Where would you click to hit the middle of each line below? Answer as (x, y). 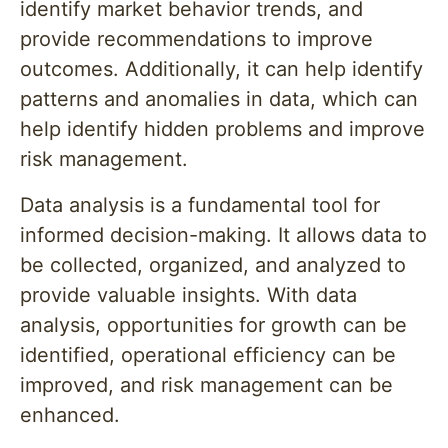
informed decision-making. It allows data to (223, 235)
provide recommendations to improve (196, 39)
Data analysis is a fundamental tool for (200, 205)
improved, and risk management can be (206, 385)
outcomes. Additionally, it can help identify (221, 69)
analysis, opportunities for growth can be (213, 325)
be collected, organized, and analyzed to (213, 265)
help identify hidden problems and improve (222, 129)
